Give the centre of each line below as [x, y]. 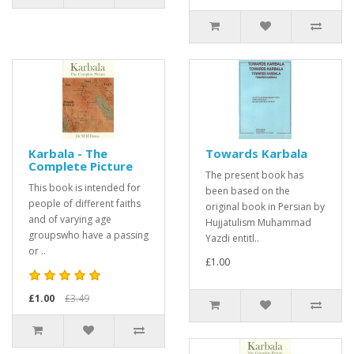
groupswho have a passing [88, 235]
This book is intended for [85, 188]
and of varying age [70, 219]
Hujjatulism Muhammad [258, 222]
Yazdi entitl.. [232, 238]
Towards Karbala [256, 153]
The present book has [254, 175]
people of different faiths [85, 203]
